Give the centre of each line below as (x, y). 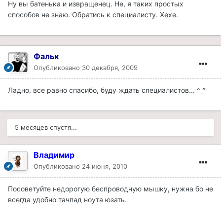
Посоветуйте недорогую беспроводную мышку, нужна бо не (110, 188)
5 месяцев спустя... (46, 127)
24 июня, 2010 (105, 166)
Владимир (54, 155)
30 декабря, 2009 (110, 67)
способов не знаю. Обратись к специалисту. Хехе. (93, 14)
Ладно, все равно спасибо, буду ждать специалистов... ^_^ (107, 90)
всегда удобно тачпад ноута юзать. (67, 199)
